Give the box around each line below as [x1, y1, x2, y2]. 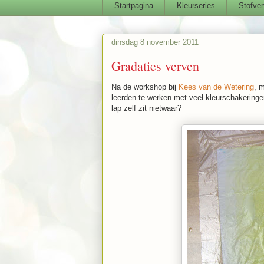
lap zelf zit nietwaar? [111, 103, 181, 113]
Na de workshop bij [111, 82, 179, 91]
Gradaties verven [111, 57, 199, 74]
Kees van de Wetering [179, 82, 254, 91]
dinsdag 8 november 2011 [111, 38, 199, 47]
